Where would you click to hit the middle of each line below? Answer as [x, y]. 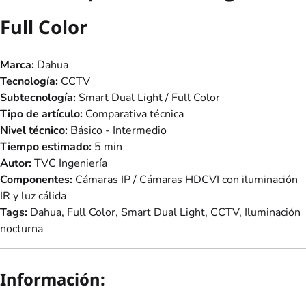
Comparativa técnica [133, 114]
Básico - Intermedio [117, 131]
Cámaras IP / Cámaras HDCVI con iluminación [185, 180]
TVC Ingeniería [69, 164]
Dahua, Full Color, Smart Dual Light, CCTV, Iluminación [164, 213]
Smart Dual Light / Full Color [148, 98]
